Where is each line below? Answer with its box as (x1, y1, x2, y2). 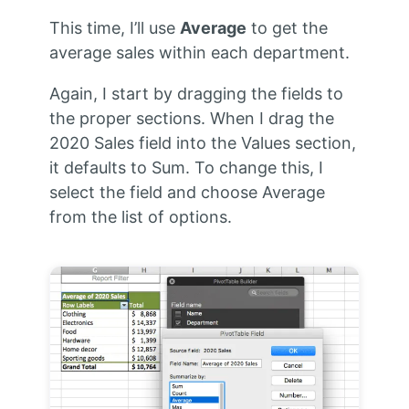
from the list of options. (48, 206, 232, 226)
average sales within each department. (48, 42, 350, 62)
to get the (246, 17, 328, 37)
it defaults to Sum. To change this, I (48, 157, 323, 177)
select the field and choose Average (48, 182, 325, 202)
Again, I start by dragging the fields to (48, 83, 343, 103)
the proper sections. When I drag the (48, 108, 334, 128)
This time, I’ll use (48, 17, 180, 37)
